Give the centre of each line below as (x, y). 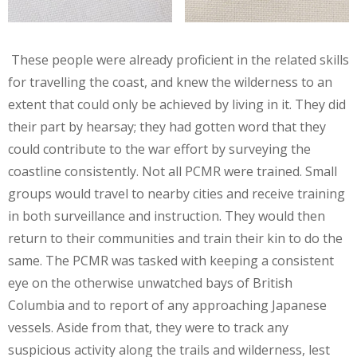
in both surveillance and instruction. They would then (167, 216)
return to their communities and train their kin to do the (175, 239)
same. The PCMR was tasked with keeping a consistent (171, 261)
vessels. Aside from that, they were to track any (148, 328)
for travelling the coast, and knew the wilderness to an (170, 82)
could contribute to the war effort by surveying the (159, 149)
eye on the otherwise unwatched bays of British (150, 283)
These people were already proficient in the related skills (178, 60)
